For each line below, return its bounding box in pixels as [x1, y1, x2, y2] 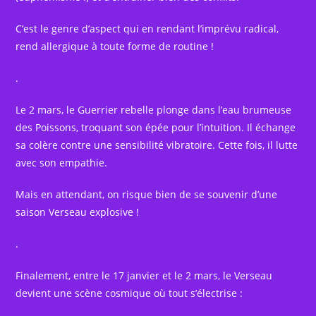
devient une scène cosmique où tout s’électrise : [16, 286, 243, 300]
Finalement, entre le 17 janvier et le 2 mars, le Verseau [16, 269, 273, 283]
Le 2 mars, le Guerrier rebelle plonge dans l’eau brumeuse [16, 103, 292, 117]
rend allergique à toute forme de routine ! [16, 39, 214, 54]
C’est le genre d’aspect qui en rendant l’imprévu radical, [16, 22, 279, 36]
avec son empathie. [16, 156, 108, 170]
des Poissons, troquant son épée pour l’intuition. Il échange [16, 121, 296, 135]
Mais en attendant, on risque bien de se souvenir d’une [16, 188, 278, 202]
